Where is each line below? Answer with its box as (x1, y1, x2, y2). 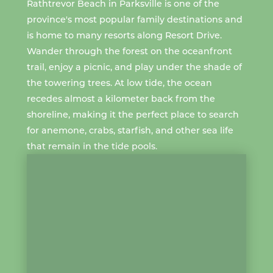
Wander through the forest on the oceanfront (26, 44, 232, 57)
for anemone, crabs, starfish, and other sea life (26, 124, 233, 136)
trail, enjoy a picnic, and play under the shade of (26, 60, 242, 73)
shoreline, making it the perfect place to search (26, 108, 239, 120)
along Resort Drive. (134, 29, 222, 41)
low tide (126, 76, 163, 88)
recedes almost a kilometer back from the (26, 92, 215, 104)
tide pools (111, 140, 155, 152)
